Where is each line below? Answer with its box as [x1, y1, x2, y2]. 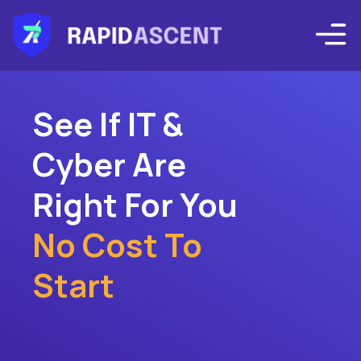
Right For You [32, 182, 238, 226]
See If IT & [32, 102, 184, 146]
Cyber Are [32, 142, 186, 186]
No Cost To [32, 222, 202, 267]
